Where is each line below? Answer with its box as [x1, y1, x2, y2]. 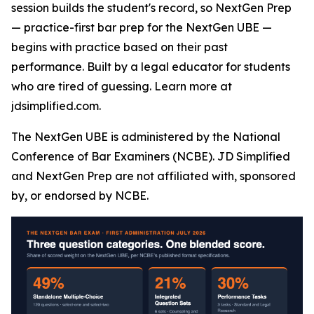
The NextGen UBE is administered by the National [11, 130, 280, 144]
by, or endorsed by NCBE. [11, 189, 149, 203]
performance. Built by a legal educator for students [11, 60, 290, 74]
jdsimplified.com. [11, 99, 101, 113]
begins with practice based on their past [11, 40, 228, 54]
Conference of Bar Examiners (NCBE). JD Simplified [11, 149, 290, 163]
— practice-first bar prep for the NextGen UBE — [11, 20, 272, 34]
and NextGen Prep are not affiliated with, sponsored [11, 169, 296, 183]
